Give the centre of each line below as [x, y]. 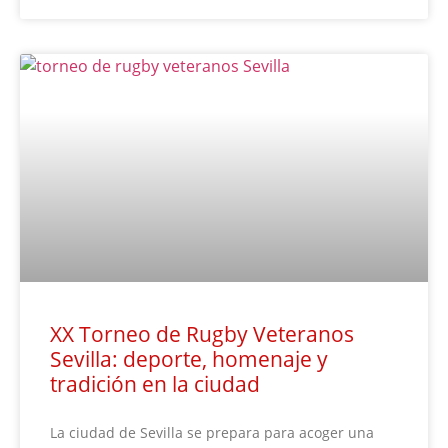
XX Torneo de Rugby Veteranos [202, 334]
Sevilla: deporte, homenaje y [189, 359]
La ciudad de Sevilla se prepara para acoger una [212, 433]
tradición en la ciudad [155, 384]
